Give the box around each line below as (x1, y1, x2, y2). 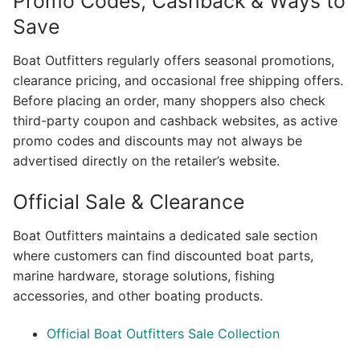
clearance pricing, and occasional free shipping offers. (13, 72, 343, 88)
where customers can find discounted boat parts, (13, 247, 313, 264)
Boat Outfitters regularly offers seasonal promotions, (13, 51, 334, 68)
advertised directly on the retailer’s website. (13, 152, 280, 169)
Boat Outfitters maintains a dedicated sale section (13, 227, 317, 243)
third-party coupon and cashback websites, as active (13, 112, 337, 129)
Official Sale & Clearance (13, 190, 244, 215)
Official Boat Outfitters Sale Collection (46, 325, 280, 342)
